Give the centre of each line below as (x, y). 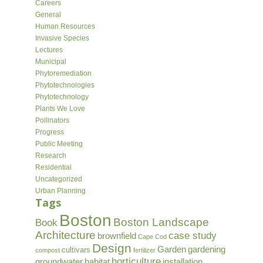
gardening (206, 249)
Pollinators (52, 120)
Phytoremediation (63, 73)
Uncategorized (58, 179)
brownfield (117, 236)
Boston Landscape (161, 222)
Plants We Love (60, 109)
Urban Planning (60, 191)
